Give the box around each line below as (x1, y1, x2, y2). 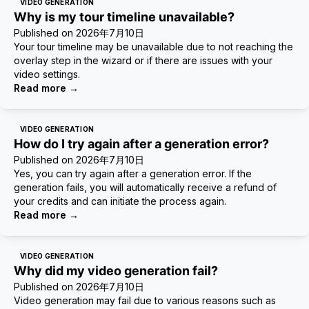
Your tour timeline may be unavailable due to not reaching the (14, 41, 293, 52)
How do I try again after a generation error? (14, 137, 269, 151)
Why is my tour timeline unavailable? (14, 10, 235, 24)
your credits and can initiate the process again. (14, 195, 226, 207)
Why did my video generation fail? (14, 263, 218, 278)
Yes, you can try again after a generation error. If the (14, 168, 252, 179)
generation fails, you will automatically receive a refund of (14, 181, 277, 193)
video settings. (14, 68, 80, 80)
